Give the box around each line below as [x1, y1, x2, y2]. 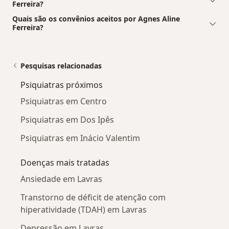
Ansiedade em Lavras [20, 173, 102, 185]
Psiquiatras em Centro [20, 96, 107, 107]
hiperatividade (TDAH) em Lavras [20, 204, 147, 216]
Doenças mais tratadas [20, 157, 109, 169]
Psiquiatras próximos [20, 79, 103, 91]
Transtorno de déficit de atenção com [20, 192, 166, 203]
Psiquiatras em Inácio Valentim [20, 132, 140, 144]
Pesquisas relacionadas [20, 61, 102, 71]
